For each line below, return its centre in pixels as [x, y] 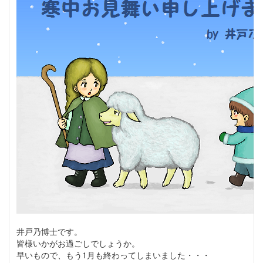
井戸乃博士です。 [49, 232]
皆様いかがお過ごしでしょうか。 [78, 243]
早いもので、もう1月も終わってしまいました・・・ [113, 255]
